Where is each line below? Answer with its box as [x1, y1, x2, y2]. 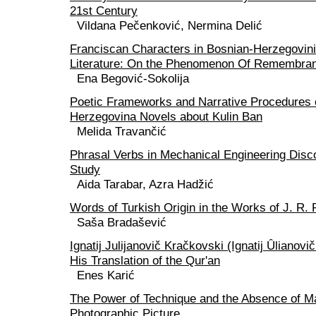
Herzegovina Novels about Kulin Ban [70, 109, 262, 124]
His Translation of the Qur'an [70, 253, 220, 268]
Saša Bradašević [77, 215, 166, 230]
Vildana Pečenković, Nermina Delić [77, 18, 262, 33]
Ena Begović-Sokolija [77, 71, 189, 86]
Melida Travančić [77, 124, 166, 139]
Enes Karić [77, 268, 135, 283]
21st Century [70, 4, 138, 18]
